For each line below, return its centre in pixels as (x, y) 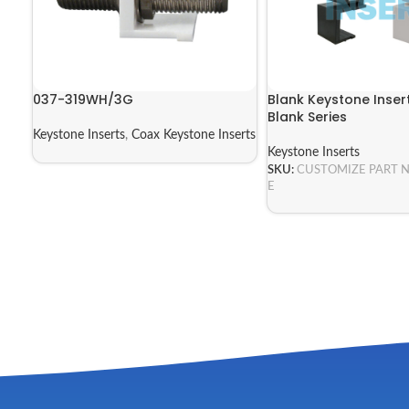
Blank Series (307, 117)
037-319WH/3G (83, 100)
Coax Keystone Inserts (194, 136)
